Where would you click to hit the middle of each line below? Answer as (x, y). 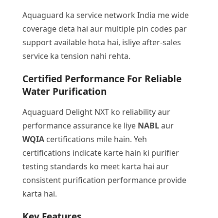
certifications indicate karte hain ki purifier (101, 153)
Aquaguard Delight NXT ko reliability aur (96, 112)
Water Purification (64, 91)
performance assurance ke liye (80, 126)
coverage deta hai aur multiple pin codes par (105, 29)
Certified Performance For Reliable (102, 79)
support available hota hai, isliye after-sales (102, 42)
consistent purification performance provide (104, 180)
